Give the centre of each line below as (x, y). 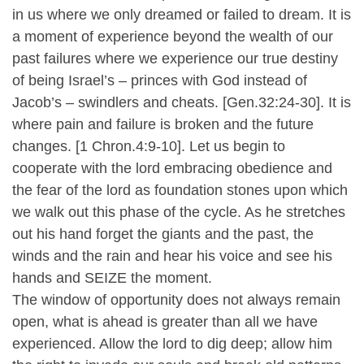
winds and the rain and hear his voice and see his (172, 256)
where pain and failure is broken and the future (163, 124)
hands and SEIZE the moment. (112, 277)
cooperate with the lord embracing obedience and (172, 168)
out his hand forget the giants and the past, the (163, 234)
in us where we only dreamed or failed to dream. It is (182, 14)
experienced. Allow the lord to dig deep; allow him (172, 343)
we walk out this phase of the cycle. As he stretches (179, 212)
